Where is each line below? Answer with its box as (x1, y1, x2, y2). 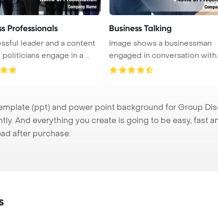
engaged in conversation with (109, 50, 217, 60)
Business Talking (109, 22, 172, 34)
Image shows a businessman (109, 38, 212, 48)
